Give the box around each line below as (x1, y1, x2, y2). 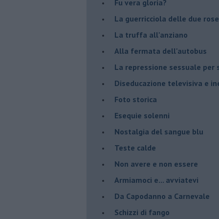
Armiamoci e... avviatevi (114, 175, 198, 185)
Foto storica (114, 94, 157, 104)
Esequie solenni (114, 110, 170, 120)
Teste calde (114, 142, 156, 153)
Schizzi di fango (114, 207, 170, 217)
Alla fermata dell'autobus (114, 45, 207, 56)
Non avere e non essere (114, 158, 198, 169)
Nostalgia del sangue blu (114, 126, 203, 136)
